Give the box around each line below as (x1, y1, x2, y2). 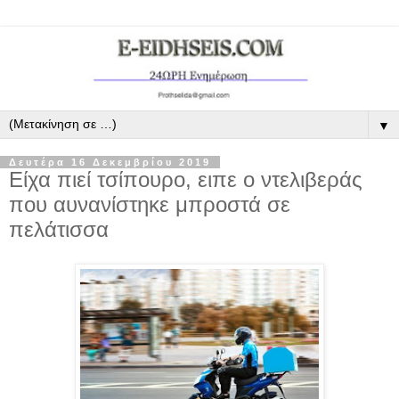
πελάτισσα (9, 217, 109, 241)
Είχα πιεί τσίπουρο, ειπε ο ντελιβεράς (9, 167, 362, 191)
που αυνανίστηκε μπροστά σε (9, 192, 290, 216)
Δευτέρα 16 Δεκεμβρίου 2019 (9, 157, 211, 167)
